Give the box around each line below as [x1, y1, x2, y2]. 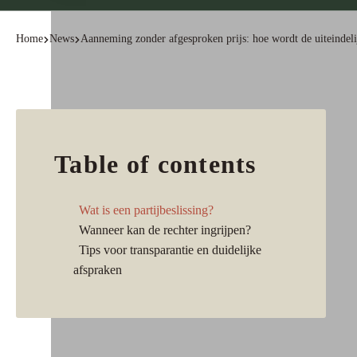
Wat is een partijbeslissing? [79, 203, 214, 217]
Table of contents [54, 150, 257, 178]
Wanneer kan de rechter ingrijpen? [79, 223, 251, 237]
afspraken [73, 263, 122, 277]
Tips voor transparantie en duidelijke [79, 243, 261, 257]
